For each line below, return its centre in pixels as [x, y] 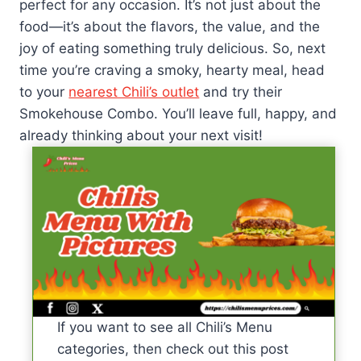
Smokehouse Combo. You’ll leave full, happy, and [178, 114]
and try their [241, 92]
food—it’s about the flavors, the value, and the [170, 27]
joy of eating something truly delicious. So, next [173, 49]
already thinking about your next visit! [141, 136]
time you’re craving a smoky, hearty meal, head [172, 71]
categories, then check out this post [173, 349]
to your [44, 92]
